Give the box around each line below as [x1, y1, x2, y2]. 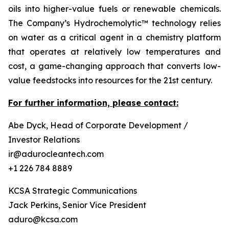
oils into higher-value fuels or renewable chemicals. [8, 4, 221, 14]
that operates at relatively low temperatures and [8, 47, 221, 57]
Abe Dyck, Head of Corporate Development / [8, 120, 188, 130]
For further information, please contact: [8, 98, 178, 108]
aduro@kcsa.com [8, 214, 78, 224]
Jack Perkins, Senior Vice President [8, 200, 146, 210]
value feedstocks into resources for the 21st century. [8, 75, 212, 85]
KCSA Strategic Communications [8, 186, 137, 196]
